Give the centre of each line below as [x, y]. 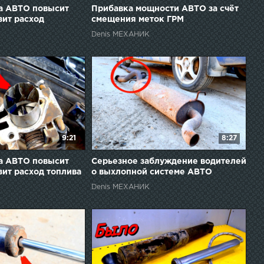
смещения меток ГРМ [137, 19]
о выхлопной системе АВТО [151, 172]
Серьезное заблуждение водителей [169, 161]
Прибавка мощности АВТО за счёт [165, 9]
